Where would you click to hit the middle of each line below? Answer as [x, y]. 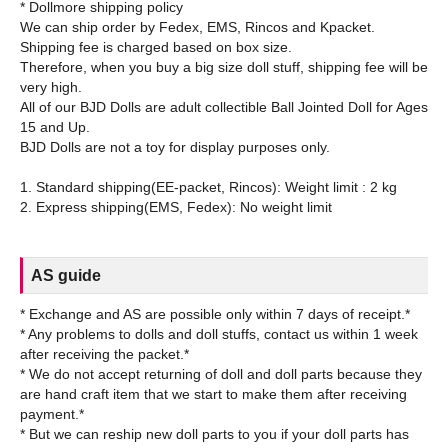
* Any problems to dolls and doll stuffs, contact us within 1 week [219, 333]
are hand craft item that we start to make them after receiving [213, 393]
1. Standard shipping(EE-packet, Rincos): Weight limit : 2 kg [208, 186]
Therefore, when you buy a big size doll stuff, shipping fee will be [224, 66]
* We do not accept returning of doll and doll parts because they [221, 373]
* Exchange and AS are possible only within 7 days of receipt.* [215, 313]
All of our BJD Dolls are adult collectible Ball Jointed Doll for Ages [224, 106]
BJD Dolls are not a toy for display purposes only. [175, 146]
